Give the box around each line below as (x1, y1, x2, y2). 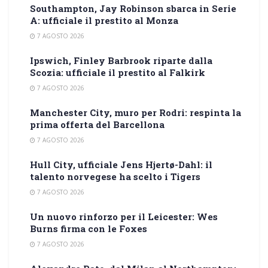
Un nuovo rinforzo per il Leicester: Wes (30, 210, 218, 223)
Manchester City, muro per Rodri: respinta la (30, 106, 241, 118)
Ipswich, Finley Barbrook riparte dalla (30, 54, 212, 66)
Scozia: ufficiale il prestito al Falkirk (30, 66, 205, 78)
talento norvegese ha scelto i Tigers (30, 170, 200, 182)
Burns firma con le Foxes (30, 222, 147, 234)
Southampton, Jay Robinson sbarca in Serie (30, 2, 236, 14)
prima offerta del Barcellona (30, 118, 165, 130)
